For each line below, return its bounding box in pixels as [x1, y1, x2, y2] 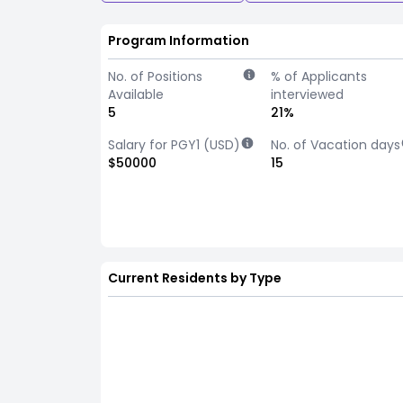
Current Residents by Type [108, 269, 282, 287]
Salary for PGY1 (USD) [108, 136, 240, 154]
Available [108, 85, 164, 103]
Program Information [108, 31, 249, 49]
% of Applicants [271, 67, 368, 85]
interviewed [271, 85, 345, 103]
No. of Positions [108, 67, 202, 85]
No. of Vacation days [271, 136, 401, 154]
